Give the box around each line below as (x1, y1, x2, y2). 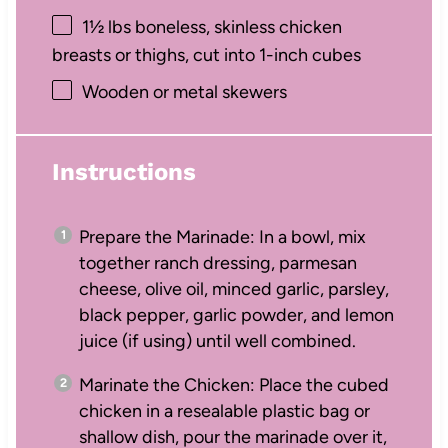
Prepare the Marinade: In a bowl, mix (78, 225, 366, 248)
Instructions (51, 157, 196, 186)
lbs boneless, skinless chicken (103, 15, 342, 38)
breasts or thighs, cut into (51, 43, 259, 66)
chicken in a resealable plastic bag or (78, 399, 370, 422)
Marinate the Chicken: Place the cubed (78, 373, 389, 396)
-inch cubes (265, 43, 361, 66)
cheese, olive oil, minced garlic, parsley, (78, 277, 389, 300)
